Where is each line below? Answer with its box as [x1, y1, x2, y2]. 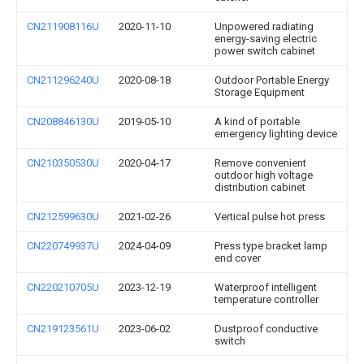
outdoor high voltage [214, 169, 313, 181]
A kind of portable [214, 115, 300, 128]
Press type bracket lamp [214, 240, 327, 252]
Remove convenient [214, 157, 306, 169]
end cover [214, 252, 261, 264]
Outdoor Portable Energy [214, 74, 329, 86]
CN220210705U [27, 281, 99, 293]
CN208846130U [27, 115, 99, 128]
